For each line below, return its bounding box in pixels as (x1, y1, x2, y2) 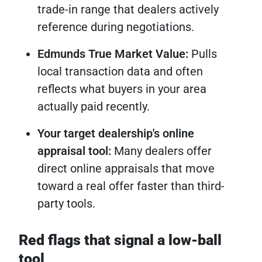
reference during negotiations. (37, 20, 194, 35)
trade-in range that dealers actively (37, 2, 219, 17)
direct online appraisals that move (37, 161, 215, 176)
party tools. (37, 196, 95, 211)
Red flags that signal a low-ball (19, 232, 222, 249)
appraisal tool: (37, 144, 111, 158)
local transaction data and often (37, 64, 203, 79)
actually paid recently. (37, 99, 150, 114)
